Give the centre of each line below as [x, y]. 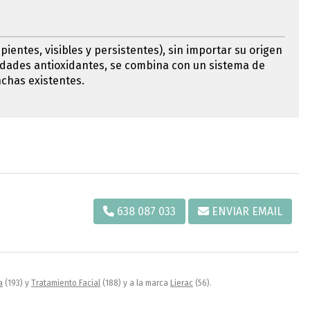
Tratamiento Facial [66, 283]
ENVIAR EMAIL [247, 211]
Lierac [182, 283]
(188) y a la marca [135, 283]
